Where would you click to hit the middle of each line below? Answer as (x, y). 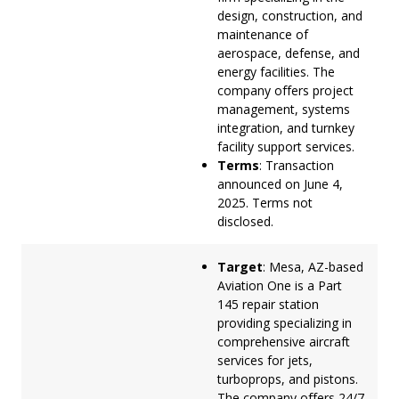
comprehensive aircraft (284, 341)
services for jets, (265, 360)
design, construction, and (290, 15)
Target (240, 266)
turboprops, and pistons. (288, 379)
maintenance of (263, 34)
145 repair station (268, 304)
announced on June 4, (280, 183)
